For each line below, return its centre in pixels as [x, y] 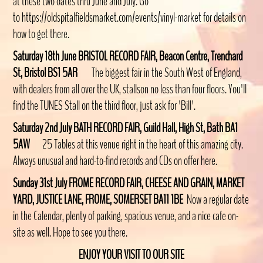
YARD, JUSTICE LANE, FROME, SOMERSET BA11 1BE [100, 199]
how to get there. [41, 34]
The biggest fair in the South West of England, [161, 73]
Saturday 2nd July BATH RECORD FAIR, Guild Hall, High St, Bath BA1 [126, 128]
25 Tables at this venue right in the [100, 144]
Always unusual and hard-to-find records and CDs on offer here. [115, 161]
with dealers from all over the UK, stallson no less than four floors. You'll [130, 89]
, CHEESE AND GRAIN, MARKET [193, 183]
